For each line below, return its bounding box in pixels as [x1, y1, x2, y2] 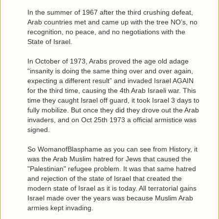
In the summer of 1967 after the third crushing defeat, [27, 8, 193, 16]
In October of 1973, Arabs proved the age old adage [27, 57, 189, 65]
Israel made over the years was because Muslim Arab [27, 194, 193, 202]
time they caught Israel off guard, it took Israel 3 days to [27, 96, 199, 104]
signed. [27, 125, 50, 133]
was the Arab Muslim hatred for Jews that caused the [27, 154, 191, 163]
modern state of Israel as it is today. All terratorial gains [27, 184, 197, 192]
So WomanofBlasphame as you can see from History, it [27, 145, 197, 153]
